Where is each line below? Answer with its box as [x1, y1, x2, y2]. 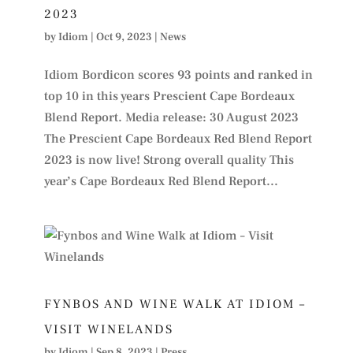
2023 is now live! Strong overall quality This [43, 151, 294, 168]
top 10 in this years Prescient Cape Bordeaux [43, 87, 295, 104]
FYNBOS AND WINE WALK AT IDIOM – [43, 295, 306, 312]
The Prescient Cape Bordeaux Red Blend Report [43, 130, 312, 147]
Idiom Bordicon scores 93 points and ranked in [43, 66, 313, 83]
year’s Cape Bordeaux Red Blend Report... [43, 173, 278, 189]
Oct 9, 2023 [95, 29, 152, 44]
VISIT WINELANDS [43, 321, 173, 337]
